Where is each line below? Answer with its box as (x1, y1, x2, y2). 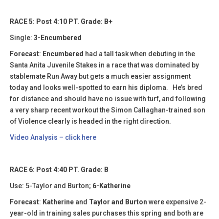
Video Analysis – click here (10, 133, 96, 141)
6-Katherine (92, 181, 131, 190)
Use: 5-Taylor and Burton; (10, 181, 92, 190)
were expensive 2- (147, 197, 206, 206)
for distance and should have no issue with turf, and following (10, 94, 206, 103)
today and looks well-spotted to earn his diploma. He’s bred (10, 83, 202, 91)
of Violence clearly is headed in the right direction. (10, 117, 171, 125)
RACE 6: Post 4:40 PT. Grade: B (10, 165, 109, 174)
